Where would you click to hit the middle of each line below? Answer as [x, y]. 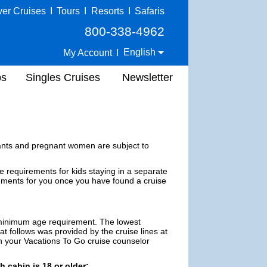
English [141, 52]
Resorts [107, 11]
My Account [88, 52]
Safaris [150, 11]
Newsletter [148, 77]
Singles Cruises [63, 77]
